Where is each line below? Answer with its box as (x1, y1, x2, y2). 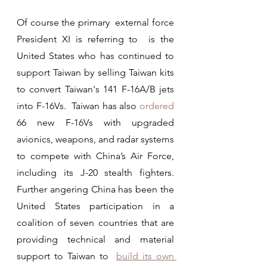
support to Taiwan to (17, 250, 117, 262)
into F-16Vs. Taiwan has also (17, 100, 139, 111)
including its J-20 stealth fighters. (17, 166, 174, 178)
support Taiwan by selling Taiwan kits (17, 66, 174, 78)
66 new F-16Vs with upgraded (17, 116, 174, 128)
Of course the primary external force (17, 16, 174, 28)
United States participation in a (17, 200, 174, 212)
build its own (116, 250, 175, 262)
